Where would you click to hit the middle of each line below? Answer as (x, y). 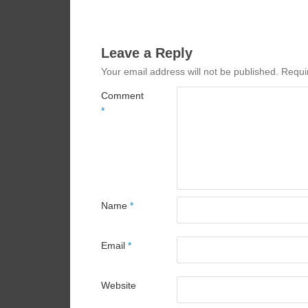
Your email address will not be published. (190, 72)
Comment (122, 96)
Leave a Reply (147, 53)
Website (119, 286)
